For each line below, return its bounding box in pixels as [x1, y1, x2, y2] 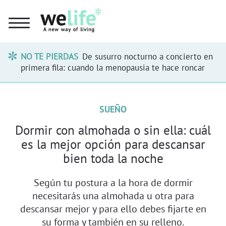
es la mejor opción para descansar [21, 136, 205, 152]
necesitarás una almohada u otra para [32, 189, 194, 202]
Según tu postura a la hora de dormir [33, 176, 193, 189]
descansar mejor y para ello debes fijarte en [20, 202, 206, 215]
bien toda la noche [63, 150, 163, 166]
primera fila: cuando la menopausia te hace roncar [21, 62, 205, 73]
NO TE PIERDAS [21, 50, 79, 62]
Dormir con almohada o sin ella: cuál [15, 122, 211, 138]
